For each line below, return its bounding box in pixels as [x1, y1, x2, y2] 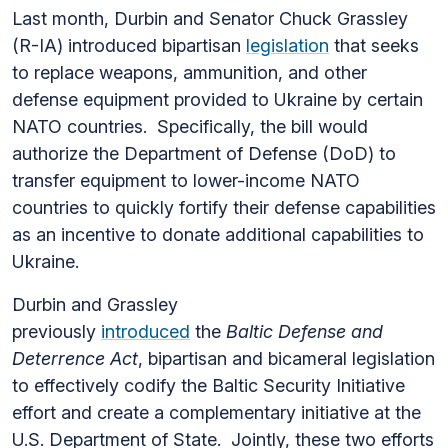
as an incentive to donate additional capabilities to [12, 224, 424, 245]
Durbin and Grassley [12, 294, 178, 315]
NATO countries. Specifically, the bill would [12, 116, 368, 137]
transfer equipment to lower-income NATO [12, 170, 360, 191]
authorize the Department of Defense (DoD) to [12, 143, 396, 164]
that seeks [329, 35, 419, 56]
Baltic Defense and [226, 321, 383, 342]
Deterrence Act [12, 348, 138, 369]
